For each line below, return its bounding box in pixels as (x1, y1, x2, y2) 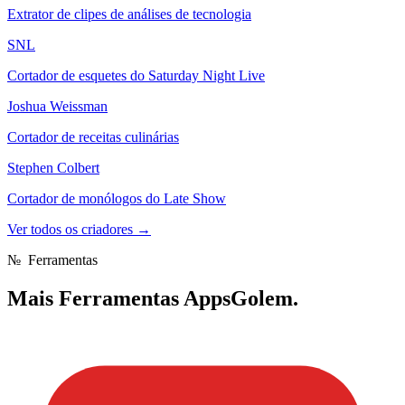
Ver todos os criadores (7, 221, 137, 237)
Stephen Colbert (7, 160, 99, 175)
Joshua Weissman (7, 99, 108, 114)
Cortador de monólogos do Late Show (7, 191, 226, 206)
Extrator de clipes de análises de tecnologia (7, 6, 251, 22)
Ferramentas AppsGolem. (59, 286, 298, 310)
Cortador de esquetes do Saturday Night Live (7, 68, 265, 83)
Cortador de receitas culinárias (7, 129, 179, 145)
